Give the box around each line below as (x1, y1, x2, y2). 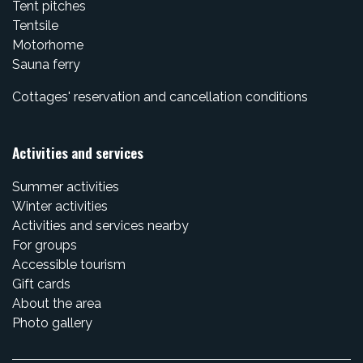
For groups (12, 237, 77, 253)
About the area (12, 295, 101, 311)
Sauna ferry (12, 56, 80, 72)
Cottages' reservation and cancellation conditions (12, 88, 308, 105)
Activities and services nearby (12, 217, 189, 233)
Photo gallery (12, 314, 92, 331)
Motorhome (12, 36, 83, 53)
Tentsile (12, 17, 58, 33)
